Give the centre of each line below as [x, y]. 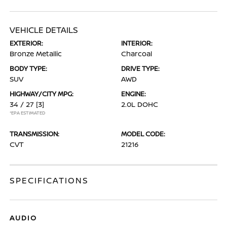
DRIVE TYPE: [140, 68]
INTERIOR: [137, 43]
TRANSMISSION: [35, 134]
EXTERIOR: [27, 43]
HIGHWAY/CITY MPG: [42, 94]
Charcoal [137, 53]
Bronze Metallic [36, 53]
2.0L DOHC [140, 104]
